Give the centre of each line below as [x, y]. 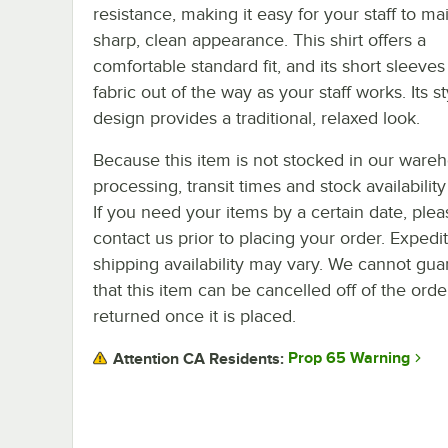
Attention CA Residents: [198, 358]
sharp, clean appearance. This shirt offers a [259, 39]
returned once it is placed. [194, 315]
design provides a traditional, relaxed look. [256, 117]
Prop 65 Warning [349, 358]
